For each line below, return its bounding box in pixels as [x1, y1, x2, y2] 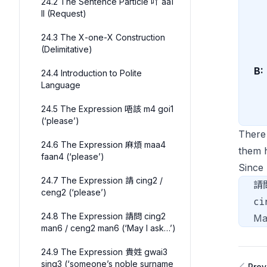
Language [41, 80, 80, 90]
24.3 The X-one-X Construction [41, 32, 165, 42]
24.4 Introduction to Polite [41, 68, 142, 78]
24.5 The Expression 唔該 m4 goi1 [41, 104, 173, 114]
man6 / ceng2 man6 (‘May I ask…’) [41, 223, 176, 233]
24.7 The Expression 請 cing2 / [41, 175, 163, 185]
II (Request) [41, 8, 86, 18]
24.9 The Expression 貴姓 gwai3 [41, 247, 167, 257]
